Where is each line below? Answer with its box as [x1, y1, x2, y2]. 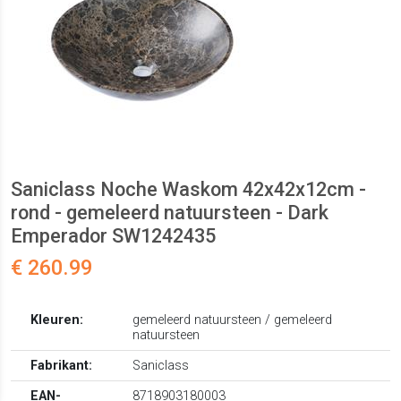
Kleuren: [30, 312, 84, 328]
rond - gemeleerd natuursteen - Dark [11, 201, 328, 225]
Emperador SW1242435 [11, 225, 216, 248]
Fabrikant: [30, 358, 93, 374]
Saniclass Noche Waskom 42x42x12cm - [11, 178, 366, 201]
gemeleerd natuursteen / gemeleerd [132, 312, 333, 328]
